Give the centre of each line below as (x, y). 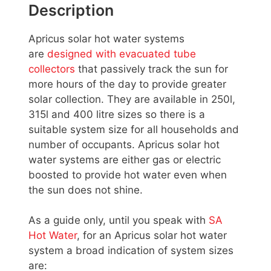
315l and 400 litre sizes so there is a (117, 114)
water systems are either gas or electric (125, 159)
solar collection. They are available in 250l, (132, 99)
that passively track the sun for (153, 69)
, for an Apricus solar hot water (152, 236)
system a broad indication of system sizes (131, 251)
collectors (53, 69)
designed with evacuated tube (122, 54)
